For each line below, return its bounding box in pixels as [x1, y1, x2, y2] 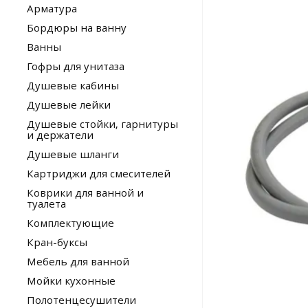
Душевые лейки [27, 98, 111, 111]
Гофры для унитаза [27, 59, 124, 73]
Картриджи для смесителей [27, 166, 170, 180]
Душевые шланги [27, 147, 119, 161]
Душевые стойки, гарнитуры [27, 117, 178, 131]
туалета [27, 197, 66, 210]
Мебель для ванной [27, 254, 129, 268]
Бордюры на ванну [27, 21, 126, 34]
